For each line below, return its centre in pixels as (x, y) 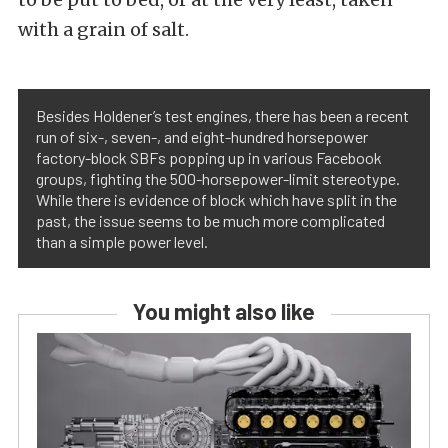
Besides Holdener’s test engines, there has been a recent (222, 115)
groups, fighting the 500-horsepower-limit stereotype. (218, 178)
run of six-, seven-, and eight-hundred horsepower (202, 136)
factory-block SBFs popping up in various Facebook (209, 157)
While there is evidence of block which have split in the (216, 199)
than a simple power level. (122, 241)
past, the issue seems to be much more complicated (210, 220)
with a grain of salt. (103, 29)
